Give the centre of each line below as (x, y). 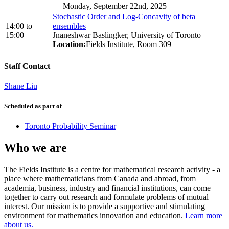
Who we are (36, 148)
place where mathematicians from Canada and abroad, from (100, 179)
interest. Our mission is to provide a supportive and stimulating (105, 207)
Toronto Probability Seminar (70, 126)
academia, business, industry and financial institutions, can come (107, 188)
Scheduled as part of (33, 106)
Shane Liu (21, 86)
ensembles (69, 26)
